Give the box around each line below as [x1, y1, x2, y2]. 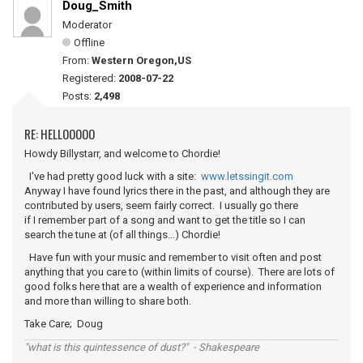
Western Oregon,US [92, 54, 191, 66]
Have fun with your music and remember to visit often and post [24, 251, 322, 263]
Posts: [62, 90, 94, 102]
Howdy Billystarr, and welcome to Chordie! [24, 147, 220, 160]
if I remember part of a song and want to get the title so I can [24, 214, 305, 226]
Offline [74, 36, 105, 49]
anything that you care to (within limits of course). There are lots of [24, 266, 335, 278]
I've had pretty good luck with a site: [24, 170, 201, 182]
